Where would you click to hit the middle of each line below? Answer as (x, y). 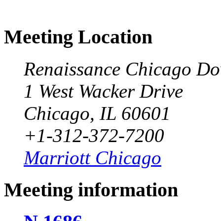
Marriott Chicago (92, 157)
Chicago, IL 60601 (97, 113)
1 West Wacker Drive (103, 91)
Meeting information (91, 189)
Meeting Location (78, 37)
